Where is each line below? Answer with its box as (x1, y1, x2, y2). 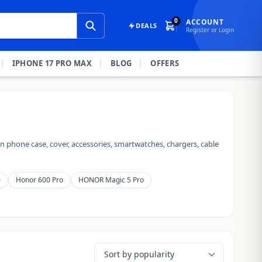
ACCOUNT (186, 16, 224, 27)
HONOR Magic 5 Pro (78, 175, 144, 185)
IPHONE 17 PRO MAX (12, 58, 92, 68)
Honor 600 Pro (16, 175, 63, 185)
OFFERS (150, 58, 180, 68)
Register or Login (186, 25, 234, 34)
